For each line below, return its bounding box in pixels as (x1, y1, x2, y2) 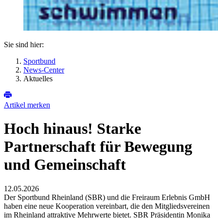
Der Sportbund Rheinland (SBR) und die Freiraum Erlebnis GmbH (4, 193, 210, 201)
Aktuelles (23, 74, 53, 83)
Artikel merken (4, 101, 50, 109)
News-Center (23, 66, 64, 74)
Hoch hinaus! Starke (4, 120, 141, 138)
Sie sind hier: (4, 40, 44, 49)
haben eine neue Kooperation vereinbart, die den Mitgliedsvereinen (4, 201, 210, 210)
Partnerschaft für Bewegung (4, 138, 192, 156)
